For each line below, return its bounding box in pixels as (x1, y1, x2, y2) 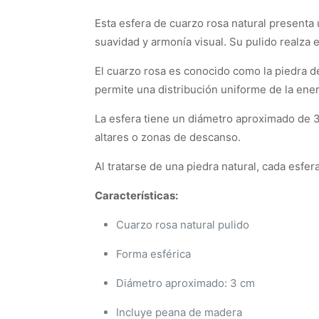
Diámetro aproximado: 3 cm (116, 276, 255, 290)
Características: (95, 189, 178, 202)
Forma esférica (116, 247, 191, 261)
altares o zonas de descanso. (95, 130, 241, 144)
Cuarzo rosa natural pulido (116, 218, 249, 231)
